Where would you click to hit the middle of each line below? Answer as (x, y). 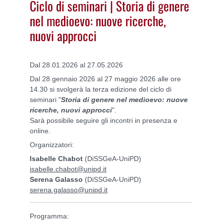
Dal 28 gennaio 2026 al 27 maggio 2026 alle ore (105, 79)
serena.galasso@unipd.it (69, 190)
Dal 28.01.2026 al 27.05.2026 (76, 65)
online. (40, 131)
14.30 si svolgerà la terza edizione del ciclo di (101, 89)
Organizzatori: (52, 144)
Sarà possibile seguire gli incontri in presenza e (104, 120)
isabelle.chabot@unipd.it (68, 169)
